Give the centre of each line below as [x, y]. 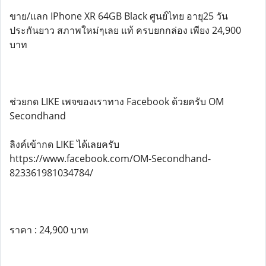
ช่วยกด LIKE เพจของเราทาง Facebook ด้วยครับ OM [117, 102]
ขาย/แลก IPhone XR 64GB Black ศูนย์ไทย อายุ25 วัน [119, 16]
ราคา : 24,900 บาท [49, 230]
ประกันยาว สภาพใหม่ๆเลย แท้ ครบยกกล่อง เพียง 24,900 [125, 30]
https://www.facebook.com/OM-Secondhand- [110, 159]
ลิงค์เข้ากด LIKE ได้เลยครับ [64, 144]
